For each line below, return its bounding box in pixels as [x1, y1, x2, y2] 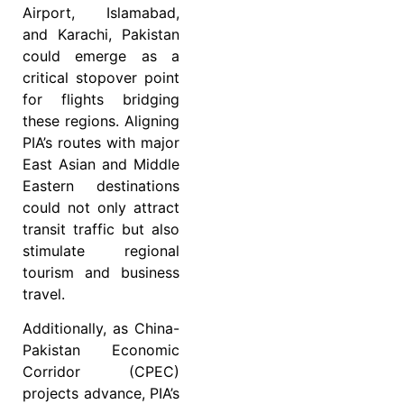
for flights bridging [23, 89, 179, 108]
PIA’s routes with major [23, 133, 179, 151]
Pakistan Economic [23, 341, 179, 360]
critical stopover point [23, 68, 179, 87]
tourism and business [23, 262, 179, 281]
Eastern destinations [23, 176, 179, 195]
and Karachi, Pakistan [23, 24, 179, 43]
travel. [23, 284, 65, 303]
